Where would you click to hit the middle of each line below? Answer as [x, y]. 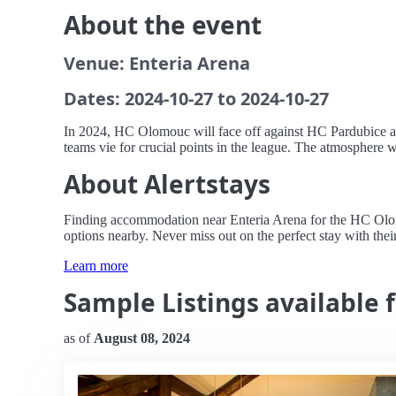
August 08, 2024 [142, 338]
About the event [163, 25]
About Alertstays [167, 184]
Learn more [96, 266]
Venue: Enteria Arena [157, 63]
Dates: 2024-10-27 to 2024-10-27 [196, 99]
